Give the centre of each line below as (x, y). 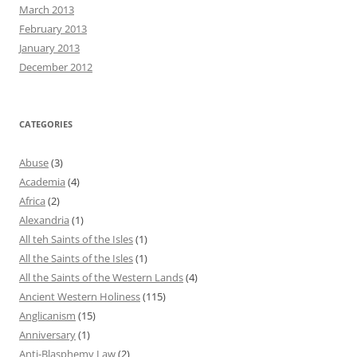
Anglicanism (47, 315)
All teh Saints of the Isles (76, 239)
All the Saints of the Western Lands (101, 277)
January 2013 (49, 47)
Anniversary (47, 334)
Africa (32, 200)
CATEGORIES (46, 124)
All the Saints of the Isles (76, 258)
